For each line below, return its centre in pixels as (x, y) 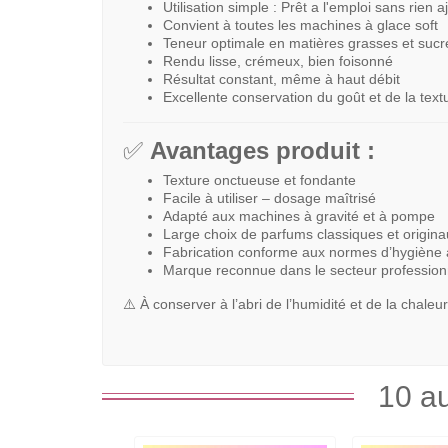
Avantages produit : (262, 150)
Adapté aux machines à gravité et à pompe (299, 215)
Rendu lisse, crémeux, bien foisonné (278, 60)
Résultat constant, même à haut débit (281, 78)
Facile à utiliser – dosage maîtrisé (269, 197)
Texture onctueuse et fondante (259, 179)
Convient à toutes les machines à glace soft (300, 24)
